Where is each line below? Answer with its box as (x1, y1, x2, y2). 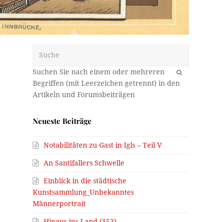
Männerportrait (33, 200, 86, 208)
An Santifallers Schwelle (44, 159, 125, 167)
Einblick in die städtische (44, 177, 127, 185)
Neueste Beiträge (33, 116, 92, 126)
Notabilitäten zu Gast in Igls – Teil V (44, 141, 162, 150)
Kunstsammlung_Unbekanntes (33, 188, 134, 197)
